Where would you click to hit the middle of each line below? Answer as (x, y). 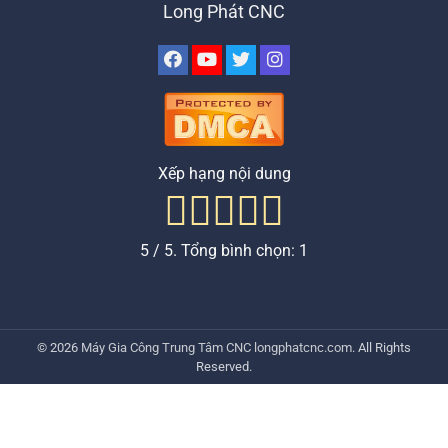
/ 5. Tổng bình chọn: (224, 250)
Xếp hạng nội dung (224, 173)
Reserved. (224, 366)
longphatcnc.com (303, 347)
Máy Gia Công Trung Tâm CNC (167, 347)
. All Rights (381, 347)
